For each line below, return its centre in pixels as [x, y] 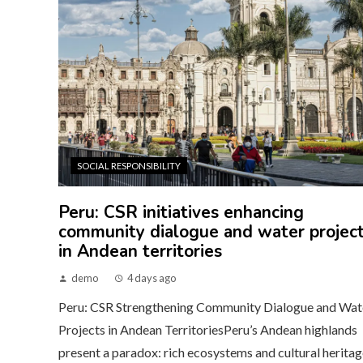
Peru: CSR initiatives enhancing [181, 212]
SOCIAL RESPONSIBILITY [129, 165]
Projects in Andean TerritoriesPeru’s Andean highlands [208, 329]
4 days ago [152, 278]
